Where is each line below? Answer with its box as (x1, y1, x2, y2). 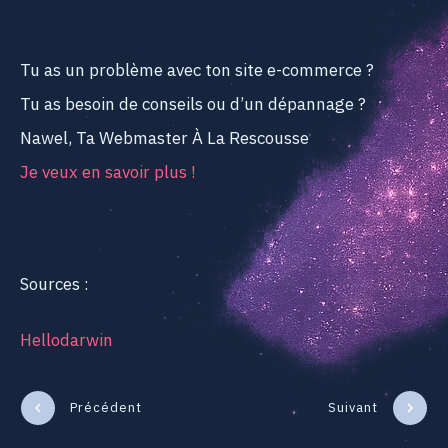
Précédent (70, 396, 142, 419)
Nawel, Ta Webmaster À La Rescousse (20, 124, 309, 153)
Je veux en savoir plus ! (20, 158, 196, 187)
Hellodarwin (20, 326, 113, 355)
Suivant (328, 396, 378, 419)
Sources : (20, 270, 89, 299)
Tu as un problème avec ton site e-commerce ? (20, 56, 374, 85)
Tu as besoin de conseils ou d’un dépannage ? (20, 90, 366, 119)
